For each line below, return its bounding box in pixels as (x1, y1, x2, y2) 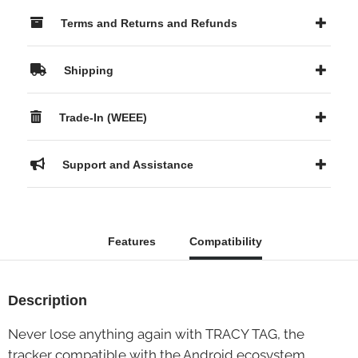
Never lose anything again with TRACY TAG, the (8, 326, 304, 342)
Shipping (61, 64, 113, 77)
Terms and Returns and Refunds (58, 17, 237, 30)
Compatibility (189, 235, 262, 248)
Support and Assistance (59, 158, 193, 171)
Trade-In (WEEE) (56, 111, 147, 124)
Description (8, 292, 87, 308)
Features (107, 235, 156, 248)
